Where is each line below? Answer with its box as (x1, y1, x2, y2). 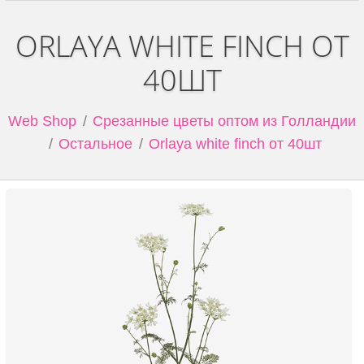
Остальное (58, 136, 132, 152)
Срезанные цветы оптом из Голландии (93, 113, 356, 129)
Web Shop (8, 113, 76, 129)
